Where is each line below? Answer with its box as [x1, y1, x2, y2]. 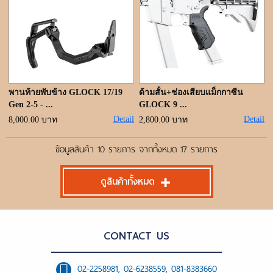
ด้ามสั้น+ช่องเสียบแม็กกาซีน [139, 88, 243, 97]
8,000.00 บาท [9, 115, 57, 124]
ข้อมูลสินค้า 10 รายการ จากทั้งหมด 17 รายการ [55, 141, 218, 157]
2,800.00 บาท [139, 115, 188, 124]
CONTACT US [104, 226, 169, 245]
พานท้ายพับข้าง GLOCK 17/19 [9, 88, 122, 97]
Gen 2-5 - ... [9, 100, 53, 109]
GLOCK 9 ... [139, 100, 187, 109]
